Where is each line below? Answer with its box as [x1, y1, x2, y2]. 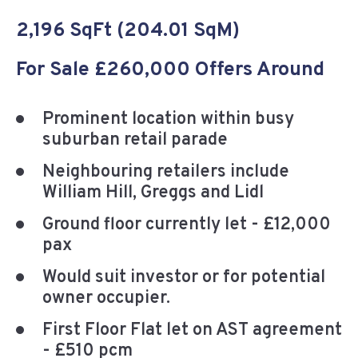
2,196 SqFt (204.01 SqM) [16, 18, 240, 45]
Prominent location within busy [42, 109, 294, 131]
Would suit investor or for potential [42, 267, 325, 289]
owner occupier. [42, 288, 170, 310]
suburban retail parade [42, 129, 228, 152]
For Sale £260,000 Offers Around [16, 58, 324, 84]
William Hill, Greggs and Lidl [42, 182, 264, 205]
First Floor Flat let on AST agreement [42, 320, 342, 342]
